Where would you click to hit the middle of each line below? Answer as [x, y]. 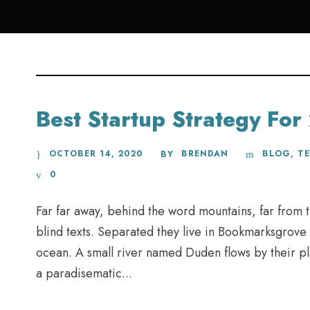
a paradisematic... [84, 273]
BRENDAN [205, 153]
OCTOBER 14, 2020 [96, 153]
